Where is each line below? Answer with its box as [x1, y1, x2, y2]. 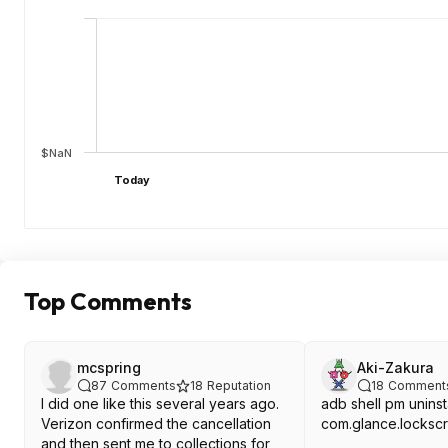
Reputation [207, 377, 271, 393]
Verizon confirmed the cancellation [41, 414, 271, 432]
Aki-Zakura [357, 358, 434, 376]
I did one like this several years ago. [41, 394, 279, 412]
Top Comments [24, 285, 192, 316]
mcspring [77, 358, 141, 376]
